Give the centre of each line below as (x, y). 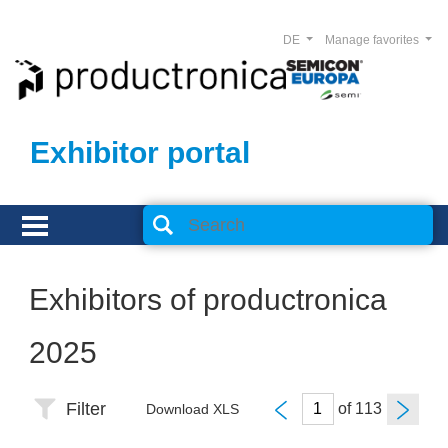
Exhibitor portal (140, 152)
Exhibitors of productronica (208, 299)
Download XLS (192, 409)
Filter (86, 409)
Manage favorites (373, 40)
